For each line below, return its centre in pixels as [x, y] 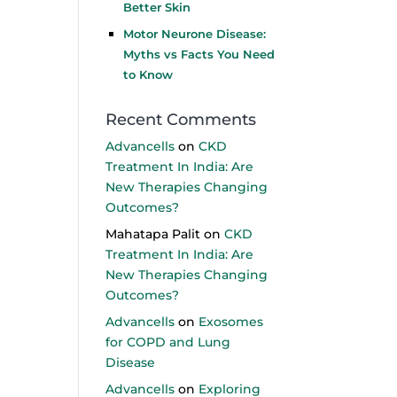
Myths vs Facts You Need [199, 54]
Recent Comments [181, 120]
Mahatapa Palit [153, 234]
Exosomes [231, 322]
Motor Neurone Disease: [195, 34]
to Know [148, 74]
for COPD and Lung [168, 342]
